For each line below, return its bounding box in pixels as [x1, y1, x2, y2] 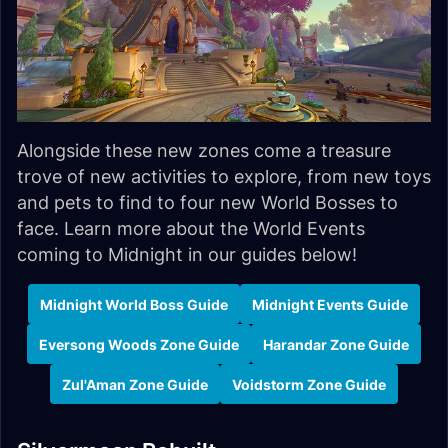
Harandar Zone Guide [263, 335, 409, 353]
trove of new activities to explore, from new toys [17, 166, 431, 188]
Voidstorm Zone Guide [232, 375, 386, 393]
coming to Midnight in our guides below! [17, 244, 357, 266]
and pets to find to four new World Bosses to [17, 192, 398, 214]
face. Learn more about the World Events [17, 218, 365, 240]
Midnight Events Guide [252, 295, 408, 313]
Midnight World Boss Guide [40, 295, 228, 313]
